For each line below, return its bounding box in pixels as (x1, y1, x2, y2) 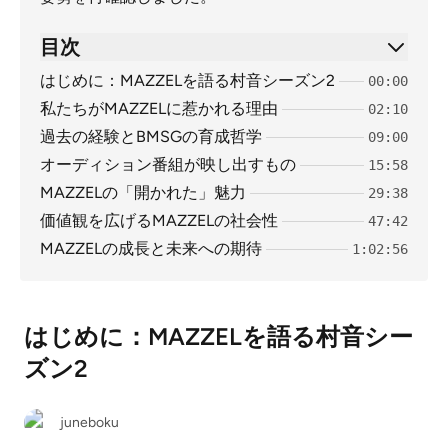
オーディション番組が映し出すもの (40, 155, 296, 174)
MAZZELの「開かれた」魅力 (40, 183, 246, 202)
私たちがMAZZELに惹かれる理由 (40, 99, 278, 118)
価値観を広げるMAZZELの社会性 (40, 211, 278, 230)
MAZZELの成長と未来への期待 (40, 239, 262, 258)
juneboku (60, 414, 119, 431)
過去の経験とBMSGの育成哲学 (40, 127, 262, 146)
